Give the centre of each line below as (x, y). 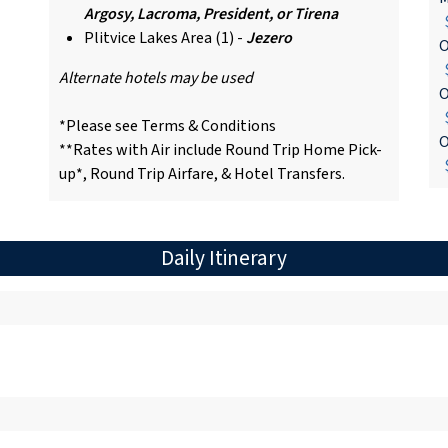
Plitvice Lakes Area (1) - (165, 37)
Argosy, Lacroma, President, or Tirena (211, 13)
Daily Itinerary (224, 258)
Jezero (269, 37)
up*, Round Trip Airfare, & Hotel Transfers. (202, 173)
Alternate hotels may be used (156, 77)
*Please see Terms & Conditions (167, 125)
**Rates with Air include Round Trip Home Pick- (220, 149)
